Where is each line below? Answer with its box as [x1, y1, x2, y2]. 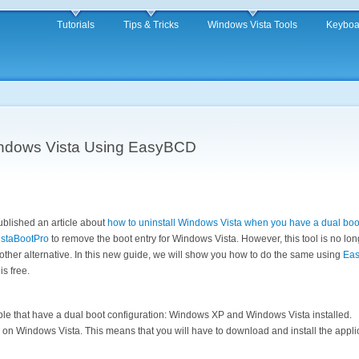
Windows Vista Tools [208, 19, 297, 30]
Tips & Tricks [123, 19, 179, 30]
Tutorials [57, 19, 95, 30]
